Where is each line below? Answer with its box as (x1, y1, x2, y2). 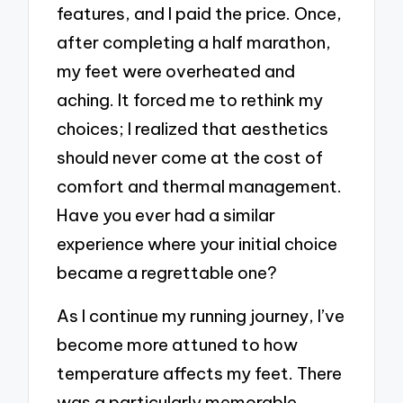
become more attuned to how (57, 333, 299, 355)
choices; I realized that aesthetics (57, 117, 329, 139)
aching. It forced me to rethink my (57, 88, 324, 111)
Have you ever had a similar (57, 203, 276, 226)
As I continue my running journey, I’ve (57, 304, 345, 327)
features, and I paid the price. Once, (57, 2, 343, 24)
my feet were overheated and (57, 59, 296, 82)
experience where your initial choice (57, 232, 338, 255)
